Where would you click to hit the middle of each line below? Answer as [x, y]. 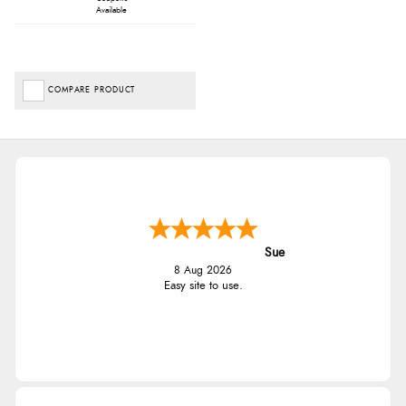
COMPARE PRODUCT [92, 90]
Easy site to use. [203, 285]
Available [112, 10]
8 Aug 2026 [203, 270]
